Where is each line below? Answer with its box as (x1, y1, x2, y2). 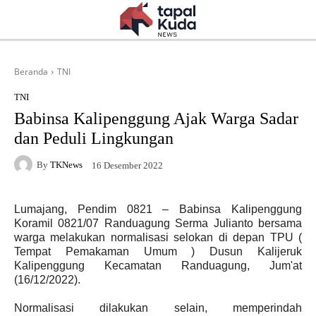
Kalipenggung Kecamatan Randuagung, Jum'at (14, 260, 302, 272)
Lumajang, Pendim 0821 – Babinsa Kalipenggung (14, 203, 302, 215)
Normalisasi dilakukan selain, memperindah (14, 302, 302, 314)
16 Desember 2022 (92, 159, 163, 171)
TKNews (50, 159, 83, 170)
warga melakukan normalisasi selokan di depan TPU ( (14, 231, 302, 243)
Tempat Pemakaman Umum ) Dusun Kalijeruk (14, 245, 302, 257)
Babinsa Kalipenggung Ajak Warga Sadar (14, 109, 298, 128)
